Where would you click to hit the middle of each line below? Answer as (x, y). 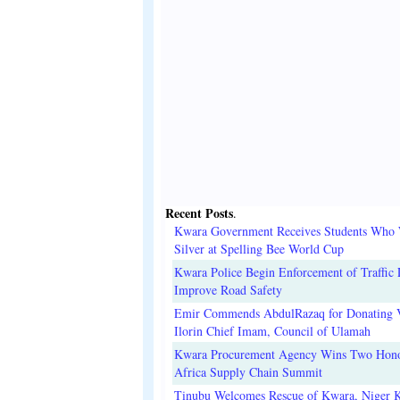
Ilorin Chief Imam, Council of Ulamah (272, 331)
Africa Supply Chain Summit (248, 372)
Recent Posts (199, 213)
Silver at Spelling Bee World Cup (259, 249)
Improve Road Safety (228, 290)
